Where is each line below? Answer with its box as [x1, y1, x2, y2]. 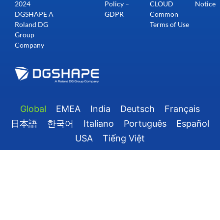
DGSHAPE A [15, 9, 54, 18]
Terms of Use [150, 20, 190, 28]
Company [15, 40, 44, 49]
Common [150, 9, 179, 18]
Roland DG [15, 20, 48, 28]
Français [165, 103, 200, 114]
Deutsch [120, 103, 155, 114]
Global [20, 103, 46, 114]
